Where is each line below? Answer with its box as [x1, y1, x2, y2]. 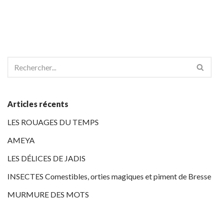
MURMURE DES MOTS [7, 190, 89, 199]
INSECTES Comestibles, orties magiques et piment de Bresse [7, 172, 211, 181]
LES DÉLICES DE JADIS [7, 153, 86, 163]
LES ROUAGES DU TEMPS [7, 117, 99, 127]
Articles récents [7, 99, 68, 109]
